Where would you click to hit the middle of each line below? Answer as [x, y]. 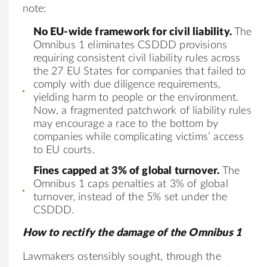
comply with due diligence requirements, [127, 84]
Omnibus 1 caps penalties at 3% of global [131, 184]
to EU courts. [64, 150]
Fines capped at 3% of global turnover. [126, 171]
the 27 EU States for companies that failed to [139, 71]
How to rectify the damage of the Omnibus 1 [132, 233]
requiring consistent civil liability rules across [137, 58]
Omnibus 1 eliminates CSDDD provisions [130, 45]
